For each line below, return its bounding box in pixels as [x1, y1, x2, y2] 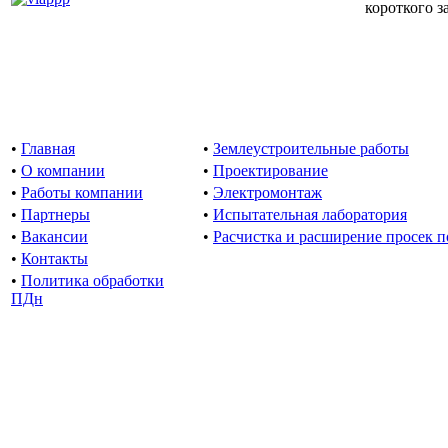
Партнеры [21, 205, 90, 223]
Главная [21, 139, 75, 157]
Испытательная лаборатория [213, 205, 407, 223]
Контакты [21, 249, 88, 267]
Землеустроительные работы [213, 139, 409, 157]
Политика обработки [21, 271, 164, 289]
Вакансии [21, 227, 88, 245]
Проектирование [213, 161, 328, 179]
